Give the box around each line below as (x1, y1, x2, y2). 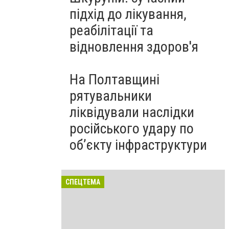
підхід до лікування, (70, 6, 187, 22)
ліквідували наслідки (70, 104, 194, 121)
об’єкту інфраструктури (70, 136, 207, 153)
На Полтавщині (70, 71, 159, 88)
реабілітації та (70, 22, 153, 39)
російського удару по (70, 120, 194, 137)
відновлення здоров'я (70, 38, 198, 55)
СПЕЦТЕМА (65, 178, 100, 186)
